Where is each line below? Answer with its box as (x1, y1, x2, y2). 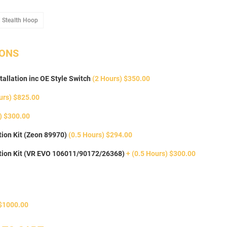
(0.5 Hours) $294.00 (68, 131, 132, 139)
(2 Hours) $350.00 (92, 74, 150, 83)
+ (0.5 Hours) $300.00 (126, 149, 196, 158)
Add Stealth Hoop (37, 16, 86, 24)
